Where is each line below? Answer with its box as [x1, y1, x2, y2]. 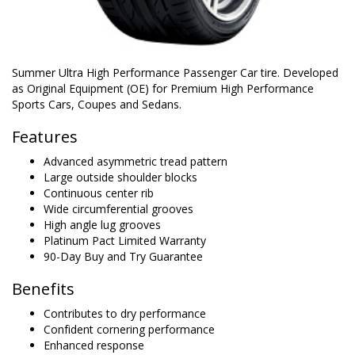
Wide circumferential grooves [44, 201, 193, 216]
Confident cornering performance [44, 322, 215, 337]
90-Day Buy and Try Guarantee [44, 249, 203, 264]
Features [12, 126, 78, 147]
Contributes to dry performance [44, 306, 206, 321]
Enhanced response [44, 338, 144, 353]
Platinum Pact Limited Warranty [44, 233, 206, 248]
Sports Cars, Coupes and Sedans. [12, 97, 181, 112]
